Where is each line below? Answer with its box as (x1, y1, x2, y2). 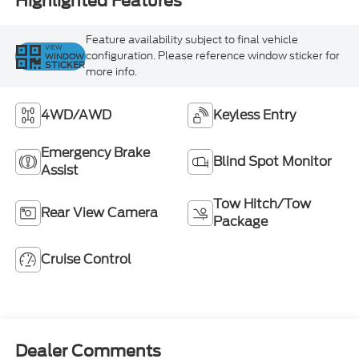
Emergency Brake (40, 143, 150, 162)
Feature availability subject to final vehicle (85, 32, 298, 48)
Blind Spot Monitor (213, 151, 332, 171)
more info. (85, 64, 137, 80)
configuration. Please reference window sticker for (85, 48, 340, 64)
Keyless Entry (213, 105, 296, 124)
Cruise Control (40, 249, 131, 268)
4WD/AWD (40, 105, 111, 124)
